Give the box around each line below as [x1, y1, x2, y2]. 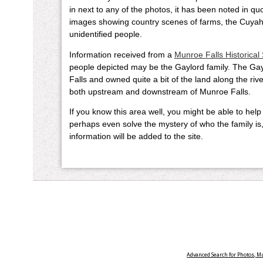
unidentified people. [69, 30, 142, 39]
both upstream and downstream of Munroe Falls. [69, 87, 251, 96]
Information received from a [69, 50, 174, 59]
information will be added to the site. [69, 132, 203, 141]
